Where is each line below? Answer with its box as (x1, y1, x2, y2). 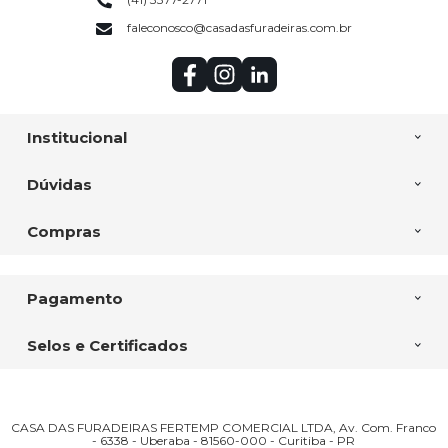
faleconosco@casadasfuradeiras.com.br (127, 20, 352, 36)
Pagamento (26, 288, 123, 308)
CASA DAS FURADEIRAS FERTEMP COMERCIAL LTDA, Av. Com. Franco (11, 419, 437, 435)
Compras (26, 221, 101, 241)
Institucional (26, 127, 127, 147)
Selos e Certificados (26, 335, 188, 355)
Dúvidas (26, 174, 92, 194)
